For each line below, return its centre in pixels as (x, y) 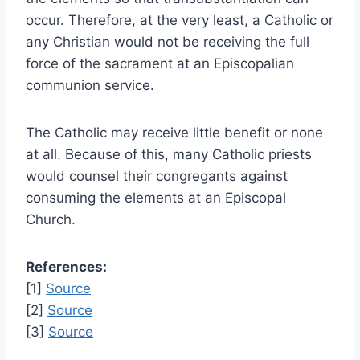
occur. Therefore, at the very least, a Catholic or (180, 20)
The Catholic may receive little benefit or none (174, 133)
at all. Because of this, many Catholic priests (169, 155)
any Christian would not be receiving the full (168, 42)
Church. (51, 220)
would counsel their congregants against (157, 176)
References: (66, 267)
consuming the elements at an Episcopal (156, 198)
